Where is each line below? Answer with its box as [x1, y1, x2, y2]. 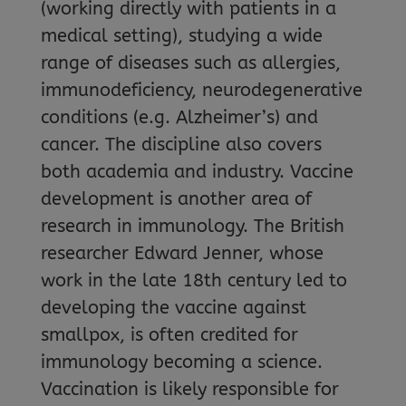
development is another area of [40, 188, 312, 209]
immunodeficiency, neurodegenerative [40, 80, 362, 101]
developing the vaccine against [40, 297, 306, 318]
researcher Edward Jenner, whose [40, 243, 324, 264]
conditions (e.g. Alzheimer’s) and [40, 107, 318, 128]
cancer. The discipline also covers [40, 134, 322, 155]
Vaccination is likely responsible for [40, 379, 339, 400]
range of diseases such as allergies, [40, 53, 341, 73]
